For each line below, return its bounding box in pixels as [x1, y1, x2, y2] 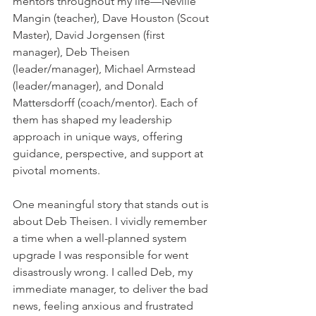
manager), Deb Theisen [13, 44, 133, 59]
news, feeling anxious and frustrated [13, 298, 196, 312]
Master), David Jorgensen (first [13, 28, 167, 42]
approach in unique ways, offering [13, 129, 186, 143]
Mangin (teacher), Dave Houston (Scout [13, 11, 212, 25]
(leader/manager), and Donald [13, 78, 166, 92]
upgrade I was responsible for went [13, 248, 191, 262]
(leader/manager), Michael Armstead [13, 61, 198, 75]
